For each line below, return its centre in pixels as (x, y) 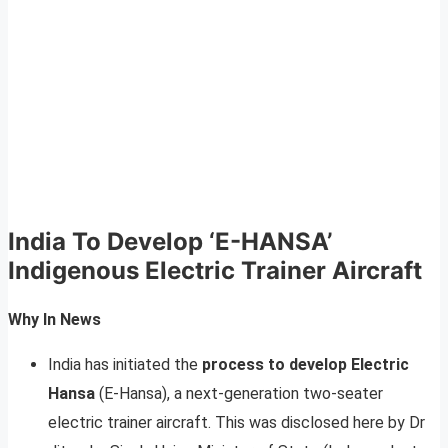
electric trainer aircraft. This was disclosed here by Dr (236, 422)
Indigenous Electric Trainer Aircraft (215, 271)
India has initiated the (125, 364)
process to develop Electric (305, 364)
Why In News (54, 319)
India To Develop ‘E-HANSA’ (170, 242)
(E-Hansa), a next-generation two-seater (239, 393)
